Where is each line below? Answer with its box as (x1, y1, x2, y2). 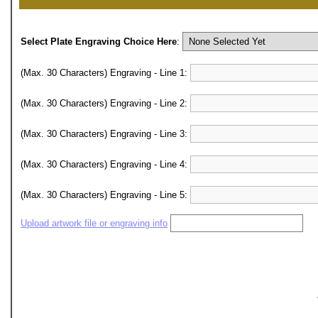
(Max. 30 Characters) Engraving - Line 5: (21, 190, 190, 200)
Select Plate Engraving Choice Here (21, 36, 177, 47)
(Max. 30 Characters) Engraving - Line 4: (21, 159, 190, 170)
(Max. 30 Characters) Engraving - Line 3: (21, 128, 190, 139)
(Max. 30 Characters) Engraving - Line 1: (21, 67, 190, 78)
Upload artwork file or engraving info (21, 218, 168, 229)
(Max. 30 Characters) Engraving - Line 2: (21, 98, 190, 109)
